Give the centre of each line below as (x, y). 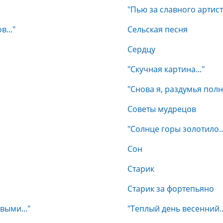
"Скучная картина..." (166, 69)
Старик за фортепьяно (171, 189)
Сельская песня (158, 29)
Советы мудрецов (162, 109)
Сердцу (141, 49)
